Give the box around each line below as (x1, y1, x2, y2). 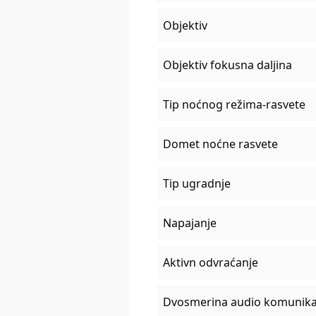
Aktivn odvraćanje (162, 255, 258, 271)
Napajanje (162, 215, 217, 231)
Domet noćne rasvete (162, 136, 278, 152)
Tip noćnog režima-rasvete (162, 97, 305, 113)
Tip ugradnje (162, 176, 231, 192)
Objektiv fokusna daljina (162, 57, 292, 73)
